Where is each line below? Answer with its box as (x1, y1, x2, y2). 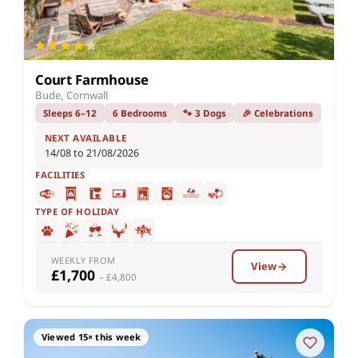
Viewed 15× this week (42, 331, 141, 344)
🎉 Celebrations (242, 107, 313, 120)
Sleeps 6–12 (43, 107, 97, 120)
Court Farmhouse (35, 70, 149, 89)
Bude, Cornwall (35, 88, 108, 103)
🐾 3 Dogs (183, 107, 226, 120)
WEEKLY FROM (51, 254, 116, 267)
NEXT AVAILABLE (45, 132, 127, 145)
